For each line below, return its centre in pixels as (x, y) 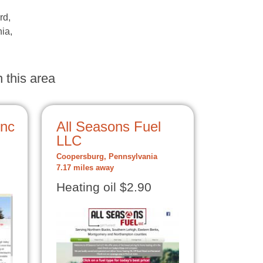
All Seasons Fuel (109, 127)
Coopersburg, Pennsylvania (107, 157)
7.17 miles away (85, 168)
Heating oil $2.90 (104, 187)
